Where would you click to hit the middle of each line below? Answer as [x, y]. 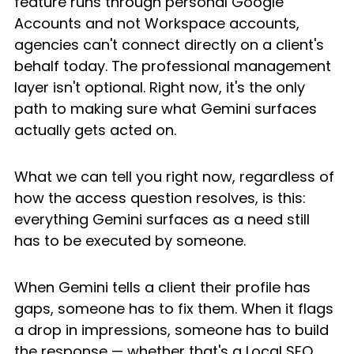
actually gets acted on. [95, 130]
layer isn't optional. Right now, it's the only [162, 88]
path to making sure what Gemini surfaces [168, 109]
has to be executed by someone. [130, 241]
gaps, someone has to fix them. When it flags [176, 309]
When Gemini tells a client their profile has [164, 288]
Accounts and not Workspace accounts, [159, 24]
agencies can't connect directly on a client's [171, 45]
